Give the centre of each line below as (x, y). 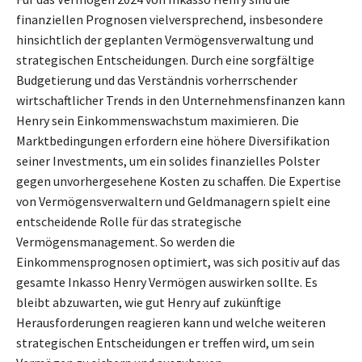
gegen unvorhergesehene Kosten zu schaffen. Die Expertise (179, 181)
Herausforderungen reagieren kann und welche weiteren (171, 322)
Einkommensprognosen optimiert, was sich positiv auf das (178, 261)
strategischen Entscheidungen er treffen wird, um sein (165, 342)
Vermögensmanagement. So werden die (126, 241)
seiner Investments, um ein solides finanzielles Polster (168, 160)
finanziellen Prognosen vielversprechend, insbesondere (170, 19)
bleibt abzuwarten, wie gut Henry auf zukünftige (149, 302)
